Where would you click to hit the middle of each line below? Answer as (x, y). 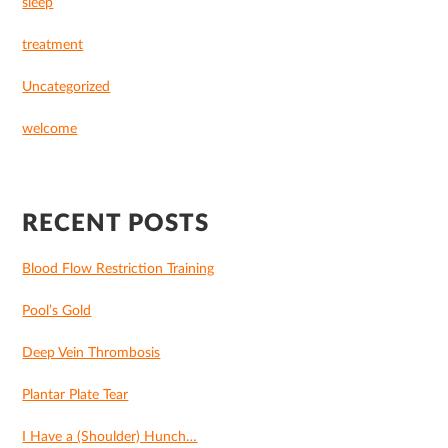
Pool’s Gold (57, 311)
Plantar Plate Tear (75, 395)
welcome (50, 129)
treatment (53, 45)
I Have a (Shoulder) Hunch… (110, 437)
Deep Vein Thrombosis (91, 353)
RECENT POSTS (116, 224)
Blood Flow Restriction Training (118, 269)
